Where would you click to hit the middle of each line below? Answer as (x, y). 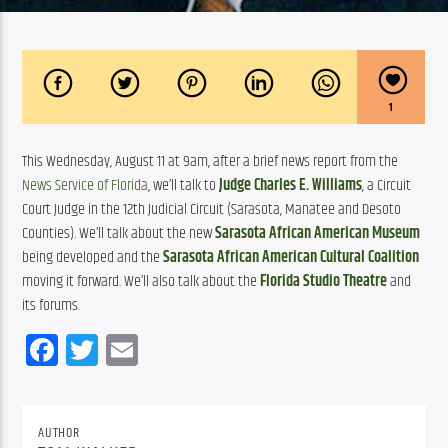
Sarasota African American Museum (318, 233)
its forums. (51, 305)
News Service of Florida (85, 185)
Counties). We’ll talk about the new (119, 233)
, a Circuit (387, 185)
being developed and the (93, 257)
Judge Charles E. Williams (291, 185)
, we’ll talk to (184, 185)
